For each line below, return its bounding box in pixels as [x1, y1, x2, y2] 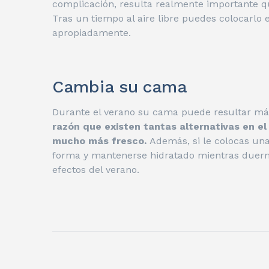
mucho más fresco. [52, 135, 150, 147]
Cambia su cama [52, 77, 187, 97]
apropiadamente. [52, 27, 131, 39]
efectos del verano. [52, 164, 139, 176]
